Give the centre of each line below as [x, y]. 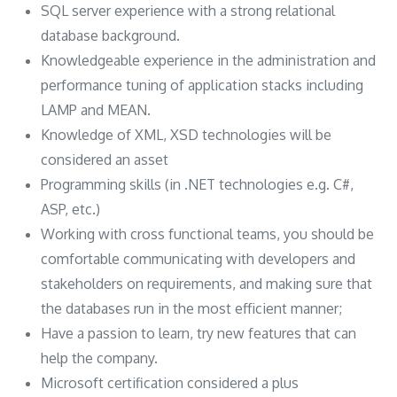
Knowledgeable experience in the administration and [209, 60]
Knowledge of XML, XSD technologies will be [187, 134]
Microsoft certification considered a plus [170, 382]
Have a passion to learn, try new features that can [199, 333]
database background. [111, 35]
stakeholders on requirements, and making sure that [207, 283]
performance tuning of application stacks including [202, 85]
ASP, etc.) [71, 209]
